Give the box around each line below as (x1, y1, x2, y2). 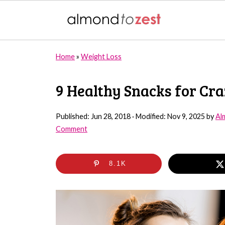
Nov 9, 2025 (167, 112, 205, 121)
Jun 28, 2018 (91, 112, 131, 121)
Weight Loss (81, 52, 122, 61)
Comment (56, 125, 87, 133)
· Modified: (131, 112, 167, 121)
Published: (56, 112, 91, 121)
